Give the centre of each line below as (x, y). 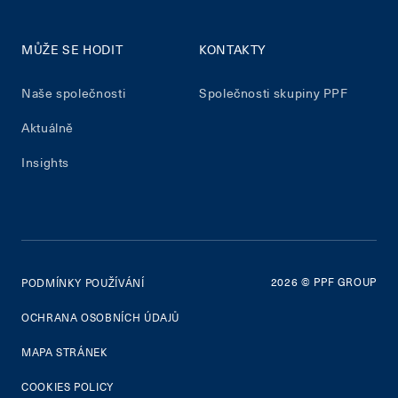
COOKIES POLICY (68, 387)
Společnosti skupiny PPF (274, 93)
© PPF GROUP (337, 282)
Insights (46, 163)
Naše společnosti (74, 93)
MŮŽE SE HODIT (72, 50)
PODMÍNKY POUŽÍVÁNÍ (83, 283)
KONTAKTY (233, 50)
